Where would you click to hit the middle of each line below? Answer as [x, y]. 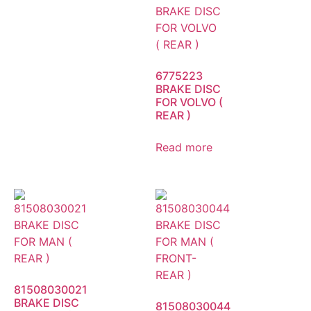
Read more [184, 147]
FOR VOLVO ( [189, 102]
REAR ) [173, 115]
